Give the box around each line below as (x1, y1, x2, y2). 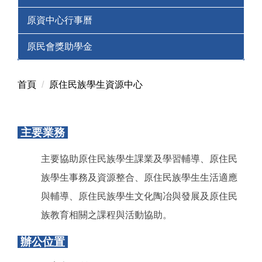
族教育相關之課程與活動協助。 (41, 210, 172, 220)
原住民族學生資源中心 (49, 79, 143, 89)
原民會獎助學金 (27, 41, 92, 51)
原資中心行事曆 (27, 15, 92, 25)
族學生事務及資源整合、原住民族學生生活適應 (41, 173, 237, 183)
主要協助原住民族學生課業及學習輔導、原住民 (41, 154, 237, 164)
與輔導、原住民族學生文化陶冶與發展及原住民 (41, 191, 237, 202)
